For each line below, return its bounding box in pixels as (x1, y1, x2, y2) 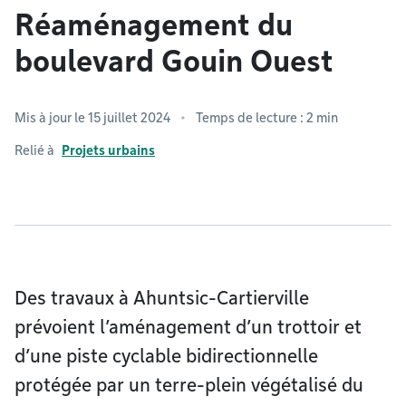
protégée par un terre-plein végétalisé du (14, 374, 363, 396)
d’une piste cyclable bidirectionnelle (14, 345, 318, 367)
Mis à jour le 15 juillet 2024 (14, 111, 170, 125)
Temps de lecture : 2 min (196, 111, 338, 125)
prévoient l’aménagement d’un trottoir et (14, 316, 362, 338)
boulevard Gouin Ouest (14, 43, 333, 79)
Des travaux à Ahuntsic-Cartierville (14, 287, 309, 309)
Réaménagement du (14, 7, 293, 43)
